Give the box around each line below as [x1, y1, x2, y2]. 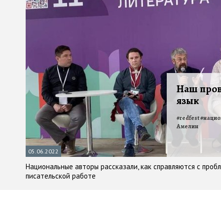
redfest [180, 114, 199, 122]
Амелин [177, 122, 198, 131]
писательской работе [26, 171, 96, 181]
